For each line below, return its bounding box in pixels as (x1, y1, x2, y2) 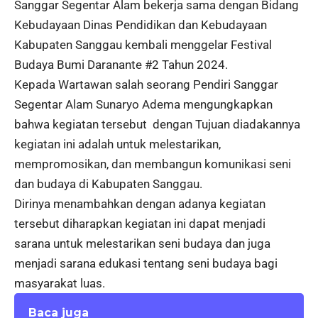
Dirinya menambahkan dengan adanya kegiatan (14, 197, 265, 212)
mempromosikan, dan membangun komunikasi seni (14, 157, 291, 172)
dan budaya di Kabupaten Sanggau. (14, 177, 202, 192)
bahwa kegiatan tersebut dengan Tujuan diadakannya (14, 117, 300, 132)
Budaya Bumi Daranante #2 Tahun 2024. (14, 57, 228, 72)
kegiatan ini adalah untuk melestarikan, (14, 137, 221, 152)
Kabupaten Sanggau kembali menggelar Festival (14, 38, 272, 53)
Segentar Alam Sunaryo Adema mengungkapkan (14, 97, 273, 112)
